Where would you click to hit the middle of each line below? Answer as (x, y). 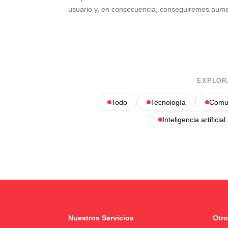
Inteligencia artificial (194, 119)
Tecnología (168, 102)
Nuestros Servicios (101, 218)
